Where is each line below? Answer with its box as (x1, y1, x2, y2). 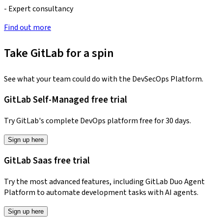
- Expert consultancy (4, 3, 73, 14)
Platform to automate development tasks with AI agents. (4, 187, 200, 198)
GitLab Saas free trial (4, 154, 90, 167)
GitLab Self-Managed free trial (4, 93, 127, 107)
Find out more (4, 22, 51, 33)
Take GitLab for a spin (4, 44, 114, 62)
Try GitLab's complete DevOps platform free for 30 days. (4, 115, 191, 127)
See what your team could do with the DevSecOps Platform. (4, 73, 203, 84)
